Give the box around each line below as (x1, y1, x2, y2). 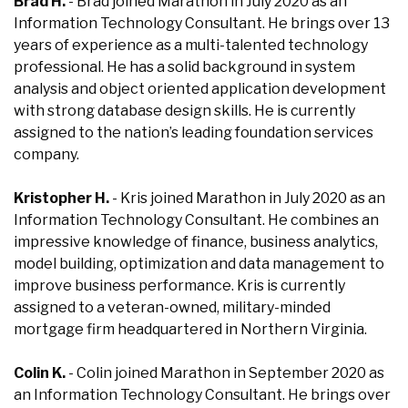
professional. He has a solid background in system (14, 58, 355, 76)
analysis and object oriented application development (14, 80, 386, 97)
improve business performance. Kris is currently (14, 277, 345, 294)
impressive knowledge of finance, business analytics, (14, 233, 378, 250)
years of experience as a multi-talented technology (14, 36, 368, 54)
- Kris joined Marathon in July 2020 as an (109, 189, 385, 207)
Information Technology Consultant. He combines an (14, 211, 379, 229)
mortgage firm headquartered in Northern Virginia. (14, 321, 367, 338)
